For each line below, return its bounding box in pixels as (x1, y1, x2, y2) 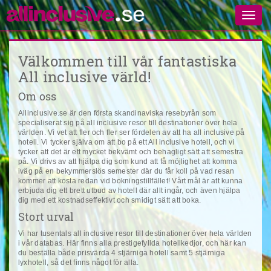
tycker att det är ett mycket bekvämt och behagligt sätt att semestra (18, 148, 244, 156)
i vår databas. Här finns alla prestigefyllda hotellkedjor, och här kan (18, 239, 246, 247)
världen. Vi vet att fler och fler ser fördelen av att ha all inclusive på (18, 128, 245, 137)
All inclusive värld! (18, 67, 151, 87)
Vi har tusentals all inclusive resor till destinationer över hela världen (18, 229, 252, 238)
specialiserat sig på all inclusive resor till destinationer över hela (18, 119, 238, 127)
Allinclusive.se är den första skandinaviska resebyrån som (18, 109, 217, 117)
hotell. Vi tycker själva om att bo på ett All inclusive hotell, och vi (18, 138, 235, 146)
